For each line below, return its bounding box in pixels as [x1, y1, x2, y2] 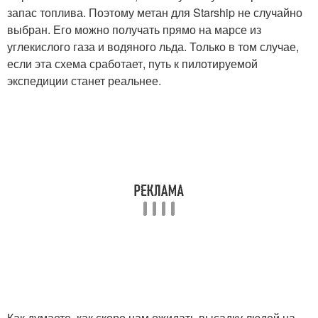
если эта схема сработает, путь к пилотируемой [7, 55, 258, 72]
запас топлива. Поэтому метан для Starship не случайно [7, 4, 302, 21]
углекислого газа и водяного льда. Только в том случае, [7, 38, 299, 55]
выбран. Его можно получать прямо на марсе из [7, 21, 261, 38]
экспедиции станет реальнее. [7, 72, 161, 89]
